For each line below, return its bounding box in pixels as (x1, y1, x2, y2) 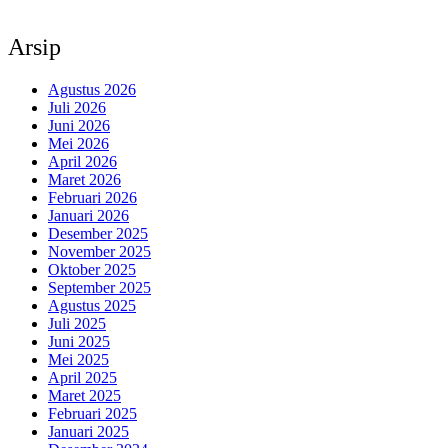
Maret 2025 (48, 387, 121, 405)
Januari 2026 (48, 207, 129, 225)
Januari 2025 (48, 423, 129, 441)
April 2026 (48, 153, 117, 171)
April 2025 (48, 369, 117, 387)
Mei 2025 (48, 351, 109, 369)
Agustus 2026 (48, 81, 136, 99)
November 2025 (48, 243, 151, 261)
